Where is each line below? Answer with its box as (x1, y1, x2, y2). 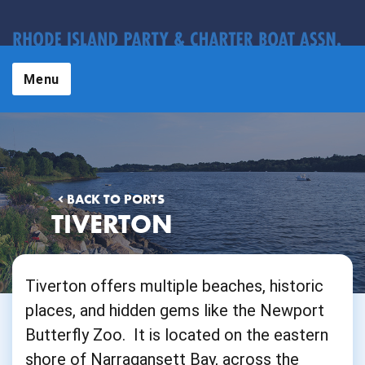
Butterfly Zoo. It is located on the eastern (25, 325, 328, 345)
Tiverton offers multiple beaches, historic (25, 276, 323, 296)
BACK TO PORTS (63, 191, 165, 208)
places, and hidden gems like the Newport (25, 301, 324, 320)
